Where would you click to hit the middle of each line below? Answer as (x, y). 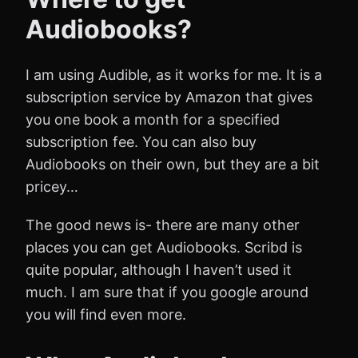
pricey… (52, 186)
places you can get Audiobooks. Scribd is (164, 247)
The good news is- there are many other (163, 225)
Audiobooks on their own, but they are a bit (173, 164)
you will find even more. (106, 314)
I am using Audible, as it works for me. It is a (174, 74)
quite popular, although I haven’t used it (159, 269)
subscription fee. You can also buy (141, 141)
